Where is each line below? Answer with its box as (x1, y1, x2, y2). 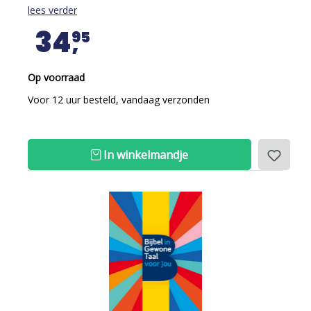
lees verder (28, 3, 77, 17)
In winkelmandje (101, 147, 188, 162)
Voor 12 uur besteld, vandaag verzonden (28, 93, 210, 106)
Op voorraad (28, 71, 85, 84)
